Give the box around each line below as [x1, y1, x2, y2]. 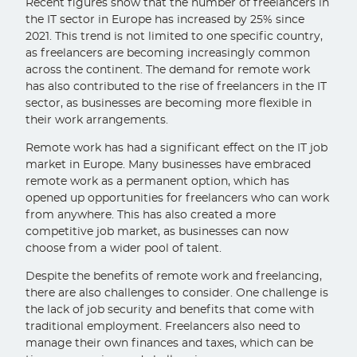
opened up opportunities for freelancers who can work [25, 193, 330, 205]
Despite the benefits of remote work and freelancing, [25, 271, 323, 283]
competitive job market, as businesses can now [25, 226, 289, 238]
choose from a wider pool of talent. [25, 243, 222, 255]
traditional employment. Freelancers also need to [25, 321, 301, 333]
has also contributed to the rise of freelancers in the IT [25, 81, 328, 93]
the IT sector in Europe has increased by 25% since [25, 14, 305, 26]
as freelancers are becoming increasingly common [25, 48, 311, 60]
